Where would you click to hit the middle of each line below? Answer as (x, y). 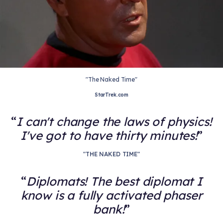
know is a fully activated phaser (111, 195)
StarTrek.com (111, 95)
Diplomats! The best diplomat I (114, 181)
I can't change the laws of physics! (114, 121)
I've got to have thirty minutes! (109, 135)
